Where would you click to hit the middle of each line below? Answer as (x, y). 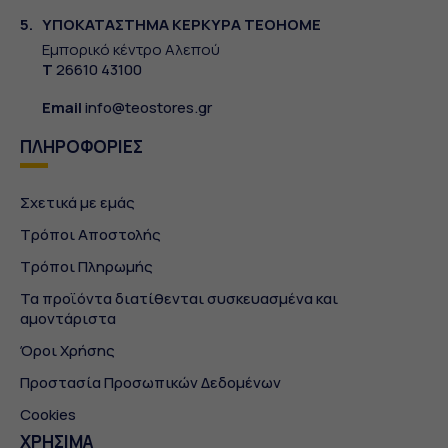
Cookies (48, 415)
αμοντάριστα (68, 319)
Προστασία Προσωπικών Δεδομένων (150, 383)
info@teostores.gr (148, 108)
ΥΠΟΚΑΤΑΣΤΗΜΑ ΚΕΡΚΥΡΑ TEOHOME (181, 25)
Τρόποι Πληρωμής (86, 267)
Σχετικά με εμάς (77, 203)
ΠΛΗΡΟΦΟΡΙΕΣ (81, 147)
